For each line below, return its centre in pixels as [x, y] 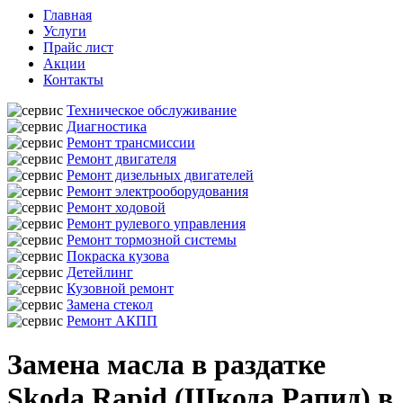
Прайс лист [78, 47]
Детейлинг [100, 272]
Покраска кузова [118, 256]
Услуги [65, 31]
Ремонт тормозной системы [152, 240]
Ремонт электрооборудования [157, 191]
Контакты [73, 80]
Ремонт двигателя [121, 159]
